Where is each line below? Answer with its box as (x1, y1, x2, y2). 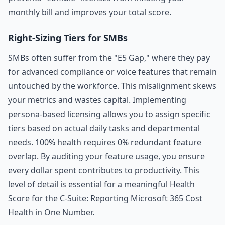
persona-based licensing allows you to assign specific (8, 108, 210, 120)
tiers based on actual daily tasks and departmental (8, 123, 200, 134)
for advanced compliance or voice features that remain (8, 66, 217, 77)
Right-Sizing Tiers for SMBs (8, 32, 128, 44)
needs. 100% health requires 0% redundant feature (8, 137, 201, 148)
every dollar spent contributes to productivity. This (8, 165, 199, 176)
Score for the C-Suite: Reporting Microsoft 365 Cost (8, 193, 202, 204)
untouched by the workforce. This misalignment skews (8, 80, 216, 91)
